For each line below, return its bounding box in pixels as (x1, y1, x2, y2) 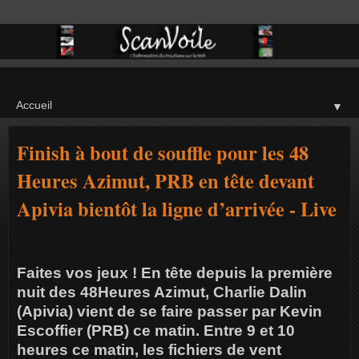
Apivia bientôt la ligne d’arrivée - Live (17, 194, 337, 223)
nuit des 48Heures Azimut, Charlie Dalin (17, 284, 307, 301)
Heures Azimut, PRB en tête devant (17, 166, 314, 195)
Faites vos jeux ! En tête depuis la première (17, 264, 333, 282)
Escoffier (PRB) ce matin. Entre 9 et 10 (17, 322, 295, 340)
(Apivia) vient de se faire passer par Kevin (17, 303, 322, 321)
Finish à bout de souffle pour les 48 (17, 138, 309, 167)
